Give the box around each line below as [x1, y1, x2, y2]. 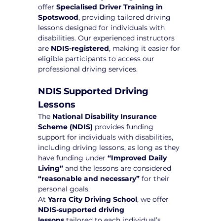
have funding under [38, 153, 108, 162]
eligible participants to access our [38, 54, 157, 63]
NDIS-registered [51, 43, 110, 53]
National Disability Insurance [52, 111, 159, 121]
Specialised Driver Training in [56, 2, 165, 11]
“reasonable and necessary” [38, 174, 140, 183]
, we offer [137, 194, 171, 204]
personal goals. [38, 184, 90, 193]
